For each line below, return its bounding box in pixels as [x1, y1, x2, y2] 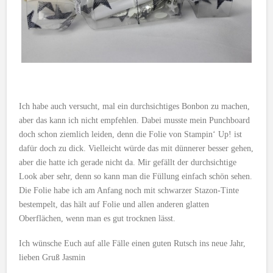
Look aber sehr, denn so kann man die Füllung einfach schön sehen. [19, 171, 253, 181]
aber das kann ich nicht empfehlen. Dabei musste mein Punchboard [19, 115, 250, 125]
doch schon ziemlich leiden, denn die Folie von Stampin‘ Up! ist [19, 129, 243, 139]
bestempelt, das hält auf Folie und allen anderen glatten [19, 199, 210, 209]
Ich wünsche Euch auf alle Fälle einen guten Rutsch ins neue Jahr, [19, 238, 246, 248]
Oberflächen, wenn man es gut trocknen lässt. [19, 213, 176, 223]
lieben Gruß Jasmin [19, 252, 86, 262]
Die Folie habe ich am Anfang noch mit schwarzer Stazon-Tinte [19, 185, 239, 195]
